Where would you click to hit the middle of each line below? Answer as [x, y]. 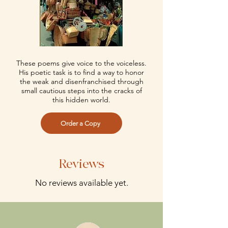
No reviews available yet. [81, 183]
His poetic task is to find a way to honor [81, 72]
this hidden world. [81, 100]
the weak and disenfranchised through [81, 81]
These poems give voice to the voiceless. [81, 63]
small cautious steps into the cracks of [81, 91]
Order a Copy [80, 123]
